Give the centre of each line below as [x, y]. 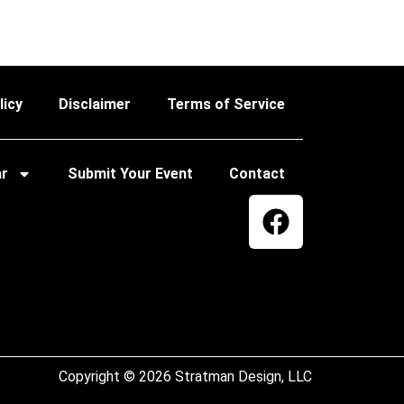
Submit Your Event [130, 173]
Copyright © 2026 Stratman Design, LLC [185, 377]
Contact [257, 173]
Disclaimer [94, 104]
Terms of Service [225, 104]
